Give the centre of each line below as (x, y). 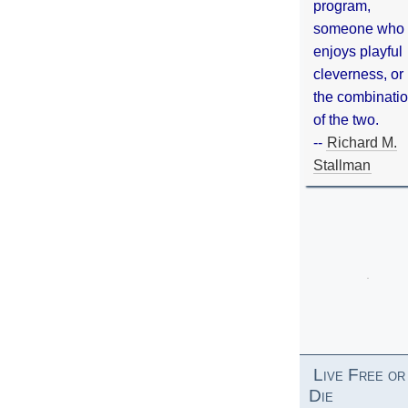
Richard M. (362, 142)
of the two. (346, 119)
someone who (359, 28)
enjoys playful (358, 51)
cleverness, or (358, 74)
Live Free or (359, 374)
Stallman (342, 165)
